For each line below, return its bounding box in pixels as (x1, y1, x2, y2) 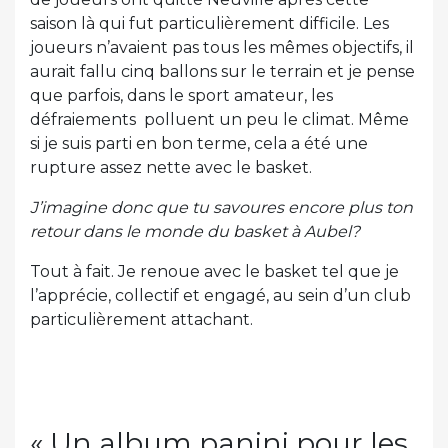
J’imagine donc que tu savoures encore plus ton (30, 198, 413, 218)
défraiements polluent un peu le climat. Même (30, 110, 409, 130)
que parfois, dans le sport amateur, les (30, 86, 333, 106)
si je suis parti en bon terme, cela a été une (30, 134, 368, 154)
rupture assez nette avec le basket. (30, 158, 312, 178)
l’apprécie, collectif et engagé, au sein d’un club (30, 286, 411, 306)
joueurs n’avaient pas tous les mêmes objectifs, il (30, 38, 414, 58)
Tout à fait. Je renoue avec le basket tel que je (30, 262, 399, 282)
